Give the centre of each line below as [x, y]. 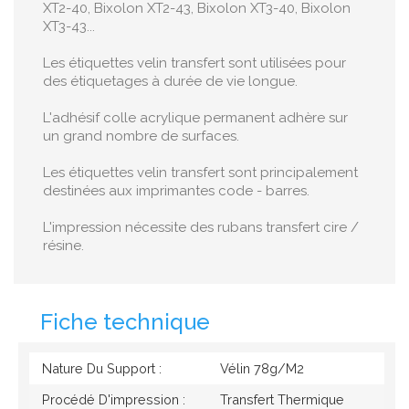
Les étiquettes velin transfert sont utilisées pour [194, 63]
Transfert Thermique [282, 399]
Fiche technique [125, 321]
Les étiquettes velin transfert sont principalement [200, 172]
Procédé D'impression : [113, 399]
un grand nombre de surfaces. [141, 136]
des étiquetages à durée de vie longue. [170, 81]
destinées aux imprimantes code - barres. [176, 190]
